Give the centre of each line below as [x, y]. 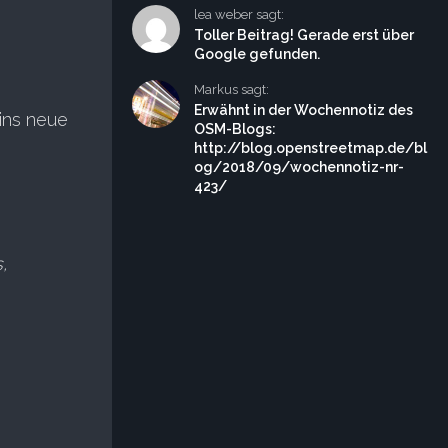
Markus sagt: [231, 89]
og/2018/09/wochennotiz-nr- [299, 167]
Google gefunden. [257, 54]
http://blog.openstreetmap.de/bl [310, 148]
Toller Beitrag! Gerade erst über [304, 35]
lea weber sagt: [239, 14]
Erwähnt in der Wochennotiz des [303, 110]
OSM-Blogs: [235, 129]
